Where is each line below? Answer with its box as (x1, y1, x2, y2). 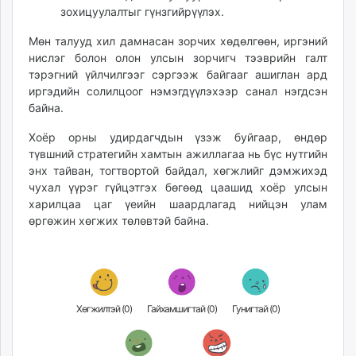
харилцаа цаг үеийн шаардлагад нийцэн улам (29, 197, 327, 211)
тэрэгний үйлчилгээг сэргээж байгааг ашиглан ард (29, 68, 327, 82)
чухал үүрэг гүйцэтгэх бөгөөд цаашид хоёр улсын (29, 180, 327, 195)
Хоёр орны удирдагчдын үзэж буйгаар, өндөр (29, 130, 327, 145)
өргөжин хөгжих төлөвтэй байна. (29, 214, 209, 228)
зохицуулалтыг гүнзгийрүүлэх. (60, 5, 224, 19)
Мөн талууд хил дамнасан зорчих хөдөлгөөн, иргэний (29, 34, 327, 48)
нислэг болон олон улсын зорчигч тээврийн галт (29, 51, 327, 65)
